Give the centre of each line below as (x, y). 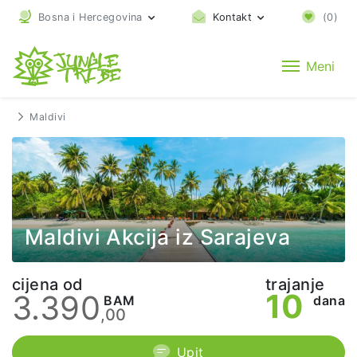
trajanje (295, 284)
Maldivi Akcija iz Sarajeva (157, 236)
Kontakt (233, 17)
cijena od (48, 284)
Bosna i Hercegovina (90, 17)
